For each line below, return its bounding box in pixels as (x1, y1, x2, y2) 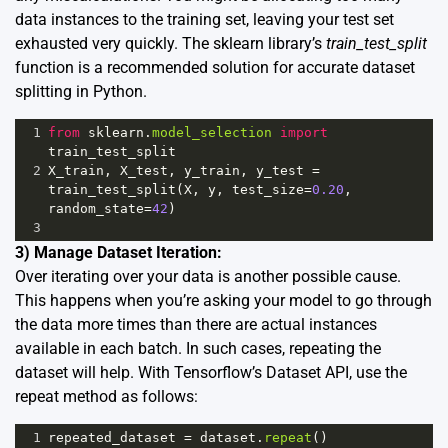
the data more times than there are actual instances (15, 314, 377, 334)
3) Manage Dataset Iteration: (15, 242, 222, 262)
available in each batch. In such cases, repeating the (15, 338, 381, 358)
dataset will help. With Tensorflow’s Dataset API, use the (15, 362, 407, 382)
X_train (48, 162, 104, 178)
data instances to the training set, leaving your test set (15, 9, 394, 29)
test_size (232, 181, 304, 197)
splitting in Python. (15, 81, 147, 101)
